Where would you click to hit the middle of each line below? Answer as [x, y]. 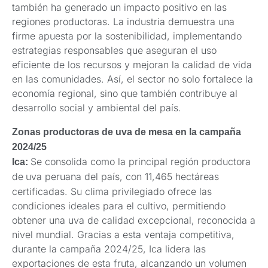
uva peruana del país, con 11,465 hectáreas [122, 177]
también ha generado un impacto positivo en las [119, 7]
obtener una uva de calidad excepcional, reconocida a [134, 220]
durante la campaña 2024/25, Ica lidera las [109, 249]
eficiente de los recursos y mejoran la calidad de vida [132, 65]
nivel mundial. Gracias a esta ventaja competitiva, [123, 235]
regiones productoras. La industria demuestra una [123, 22]
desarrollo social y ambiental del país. [97, 108]
